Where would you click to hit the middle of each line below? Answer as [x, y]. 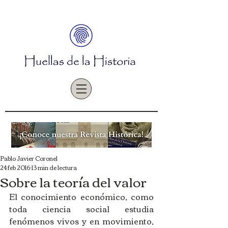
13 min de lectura [54, 167]
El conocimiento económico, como [81, 196]
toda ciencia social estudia [81, 209]
